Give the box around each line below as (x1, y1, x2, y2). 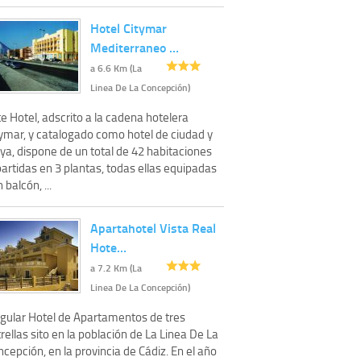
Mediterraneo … (90, 37, 179, 56)
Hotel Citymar (90, 18, 167, 37)
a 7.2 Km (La (90, 260, 142, 275)
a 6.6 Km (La (90, 60, 142, 75)
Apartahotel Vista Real (90, 218, 216, 237)
